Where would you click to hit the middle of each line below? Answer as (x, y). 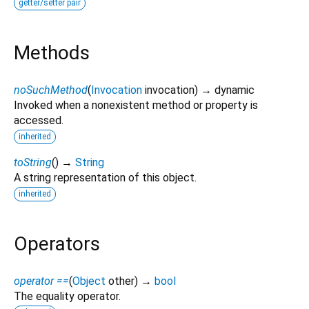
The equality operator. (67, 297)
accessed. (39, 120)
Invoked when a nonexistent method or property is (136, 105)
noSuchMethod (51, 90)
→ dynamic (228, 90)
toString (33, 162)
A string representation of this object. (105, 177)
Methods (52, 52)
